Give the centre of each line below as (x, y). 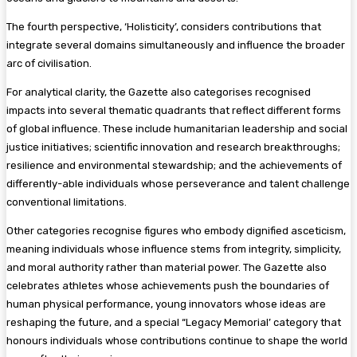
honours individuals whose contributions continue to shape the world (177, 340)
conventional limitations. (67, 202)
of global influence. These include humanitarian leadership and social (177, 128)
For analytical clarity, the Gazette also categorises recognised (159, 92)
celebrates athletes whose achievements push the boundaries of (168, 285)
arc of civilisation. (49, 63)
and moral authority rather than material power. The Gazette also (167, 267)
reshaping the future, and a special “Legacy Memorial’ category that (174, 322)
